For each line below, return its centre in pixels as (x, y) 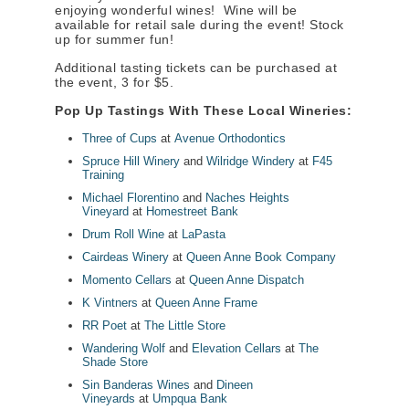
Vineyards (109, 399)
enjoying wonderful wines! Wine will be (176, 10)
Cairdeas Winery (126, 257)
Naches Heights (247, 198)
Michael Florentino (131, 198)
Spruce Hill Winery (131, 162)
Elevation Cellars (236, 349)
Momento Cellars (127, 280)
